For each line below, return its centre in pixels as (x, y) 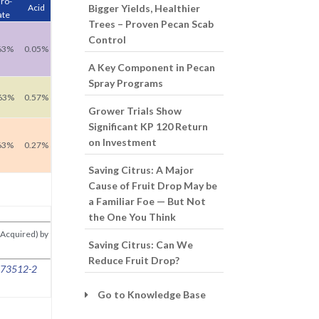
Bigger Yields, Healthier (145, 8)
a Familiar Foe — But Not (147, 201)
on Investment (123, 142)
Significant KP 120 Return (148, 126)
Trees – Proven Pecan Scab (151, 24)
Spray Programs (126, 83)
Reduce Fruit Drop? (134, 260)
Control (108, 40)
